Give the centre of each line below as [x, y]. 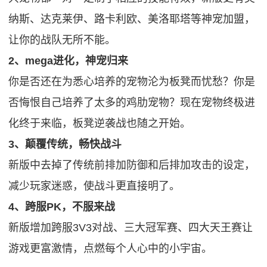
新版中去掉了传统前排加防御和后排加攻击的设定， [132, 165]
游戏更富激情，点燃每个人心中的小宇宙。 [111, 249]
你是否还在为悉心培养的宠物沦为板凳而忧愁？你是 [132, 82]
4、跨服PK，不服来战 [62, 207]
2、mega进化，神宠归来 [69, 61]
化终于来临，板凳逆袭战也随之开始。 [100, 124]
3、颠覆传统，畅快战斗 [65, 145]
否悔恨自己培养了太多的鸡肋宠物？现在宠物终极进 [132, 103]
